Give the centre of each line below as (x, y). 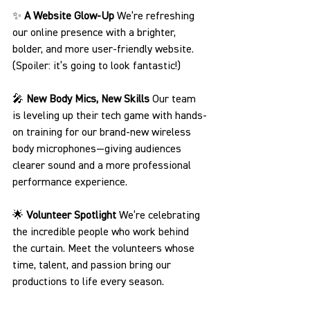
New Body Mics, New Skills (89, 100)
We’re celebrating (161, 216)
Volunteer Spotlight (73, 216)
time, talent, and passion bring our (93, 266)
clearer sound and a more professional (103, 166)
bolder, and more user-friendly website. (104, 50)
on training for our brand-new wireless (103, 133)
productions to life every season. (88, 282)
